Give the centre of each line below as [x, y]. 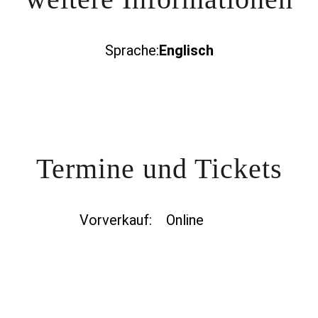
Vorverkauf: [116, 220]
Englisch [186, 50]
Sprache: [132, 50]
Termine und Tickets [159, 169]
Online [185, 220]
